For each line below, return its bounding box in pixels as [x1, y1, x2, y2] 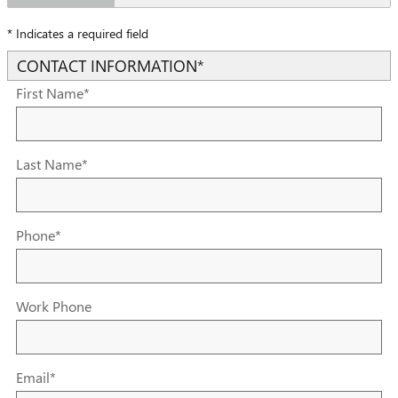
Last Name [16, 155, 82, 173]
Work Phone [16, 297, 92, 315]
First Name [16, 84, 84, 102]
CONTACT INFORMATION [17, 54, 197, 76]
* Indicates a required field [7, 25, 148, 42]
